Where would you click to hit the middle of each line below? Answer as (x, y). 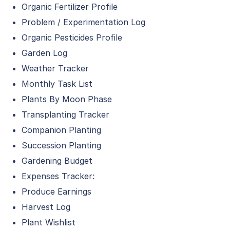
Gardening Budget (57, 161)
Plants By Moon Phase (67, 99)
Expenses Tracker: (58, 176)
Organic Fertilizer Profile (70, 7)
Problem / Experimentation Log (83, 22)
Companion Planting (61, 130)
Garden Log (44, 53)
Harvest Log (46, 207)
